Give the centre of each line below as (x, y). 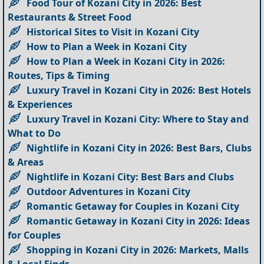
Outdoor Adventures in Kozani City (109, 191)
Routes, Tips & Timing (59, 75)
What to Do (34, 133)
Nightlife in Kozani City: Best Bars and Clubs (131, 176)
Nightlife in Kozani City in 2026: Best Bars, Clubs (139, 148)
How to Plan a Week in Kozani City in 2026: (126, 61)
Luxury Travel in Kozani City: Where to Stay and (138, 119)
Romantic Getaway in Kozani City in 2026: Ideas (138, 221)
